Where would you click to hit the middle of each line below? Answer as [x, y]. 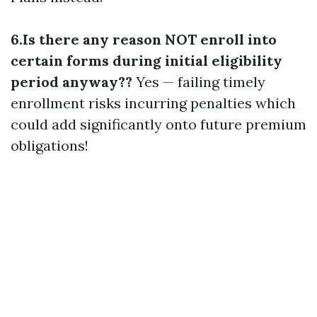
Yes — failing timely [199, 82]
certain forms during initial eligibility [146, 60]
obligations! [50, 145]
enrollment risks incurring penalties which [153, 103]
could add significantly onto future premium [158, 124]
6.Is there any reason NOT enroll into [144, 39]
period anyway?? [71, 82]
